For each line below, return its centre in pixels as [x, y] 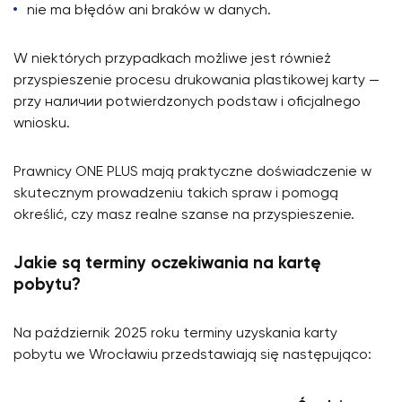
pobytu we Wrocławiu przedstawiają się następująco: [192, 355]
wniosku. [42, 123]
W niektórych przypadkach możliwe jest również [172, 59]
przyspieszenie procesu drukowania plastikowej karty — [197, 80]
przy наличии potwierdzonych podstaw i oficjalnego [187, 102]
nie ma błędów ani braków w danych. [149, 10]
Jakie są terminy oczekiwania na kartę [167, 263]
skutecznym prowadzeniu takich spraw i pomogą [176, 193]
